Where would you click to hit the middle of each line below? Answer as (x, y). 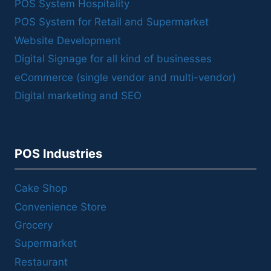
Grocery (34, 225)
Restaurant (41, 262)
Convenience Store (60, 207)
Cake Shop (41, 188)
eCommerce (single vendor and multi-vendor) (125, 77)
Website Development (68, 40)
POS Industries (58, 153)
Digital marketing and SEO (78, 95)
